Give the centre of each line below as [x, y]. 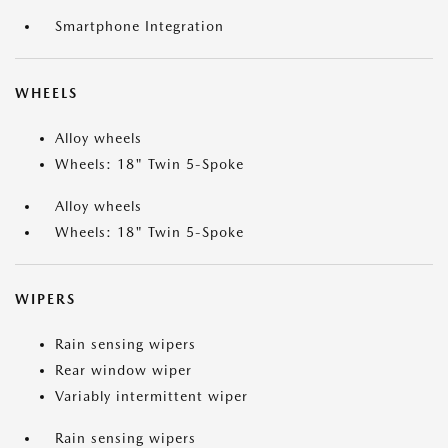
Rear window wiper [123, 370]
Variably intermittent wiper [151, 396]
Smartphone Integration [139, 26]
